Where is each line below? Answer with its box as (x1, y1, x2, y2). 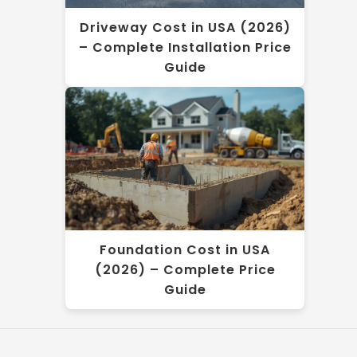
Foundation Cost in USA (100, 241, 270, 260)
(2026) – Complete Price (94, 261, 276, 280)
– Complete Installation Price (78, 38, 292, 57)
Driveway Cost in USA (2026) (79, 18, 291, 37)
